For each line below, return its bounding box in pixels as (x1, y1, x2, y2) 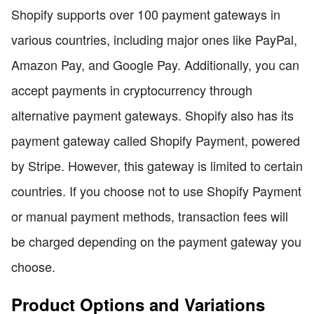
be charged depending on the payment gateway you (11, 231, 301, 250)
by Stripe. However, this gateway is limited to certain (11, 156, 303, 175)
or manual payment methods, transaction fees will (11, 206, 288, 225)
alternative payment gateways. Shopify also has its (11, 105, 294, 124)
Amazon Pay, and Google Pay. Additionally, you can (11, 55, 299, 74)
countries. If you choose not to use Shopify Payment (11, 181, 301, 200)
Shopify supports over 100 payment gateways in (11, 4, 280, 23)
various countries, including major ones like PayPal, (11, 29, 297, 48)
